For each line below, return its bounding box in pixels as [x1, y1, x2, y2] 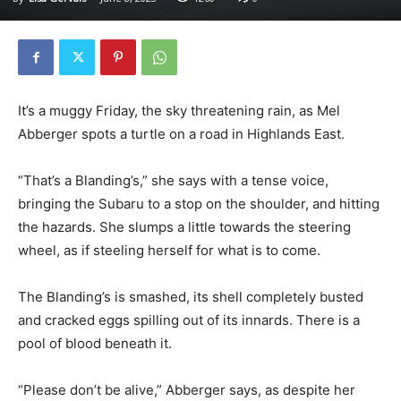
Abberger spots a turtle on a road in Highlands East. [18, 125, 345, 143]
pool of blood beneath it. [18, 335, 172, 353]
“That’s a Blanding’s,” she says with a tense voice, [18, 172, 328, 190]
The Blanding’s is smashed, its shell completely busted [18, 288, 363, 306]
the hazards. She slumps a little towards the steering [18, 218, 351, 236]
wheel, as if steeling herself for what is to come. [18, 242, 320, 260]
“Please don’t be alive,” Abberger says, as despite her [18, 381, 355, 399]
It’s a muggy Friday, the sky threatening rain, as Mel [18, 102, 340, 120]
